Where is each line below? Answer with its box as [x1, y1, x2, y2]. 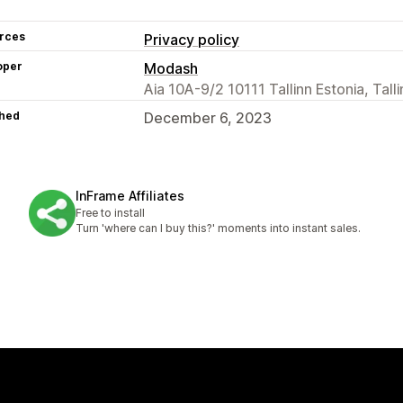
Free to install [76, 206, 145, 220]
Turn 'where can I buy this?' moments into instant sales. [76, 221, 361, 236]
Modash [144, 58, 198, 77]
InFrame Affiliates [76, 188, 184, 204]
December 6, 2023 [144, 108, 272, 127]
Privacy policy [144, 30, 239, 49]
